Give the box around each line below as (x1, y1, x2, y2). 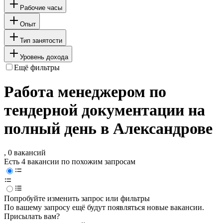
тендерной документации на (4, 101, 205, 119)
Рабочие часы (20, 3, 62, 11)
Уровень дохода (20, 53, 68, 61)
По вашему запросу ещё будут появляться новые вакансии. (4, 203, 204, 212)
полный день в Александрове (4, 119, 213, 138)
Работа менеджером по (4, 83, 166, 101)
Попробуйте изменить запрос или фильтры (4, 194, 150, 203)
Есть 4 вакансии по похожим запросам (4, 157, 135, 166)
